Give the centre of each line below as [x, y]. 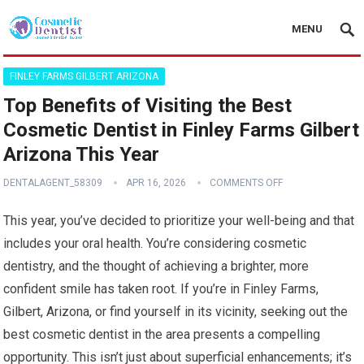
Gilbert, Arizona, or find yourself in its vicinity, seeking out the [176, 312]
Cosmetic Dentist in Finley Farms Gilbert [182, 130]
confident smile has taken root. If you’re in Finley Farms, [161, 289]
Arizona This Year [82, 154]
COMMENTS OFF [247, 183]
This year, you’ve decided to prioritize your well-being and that [179, 221]
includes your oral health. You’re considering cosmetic [155, 243]
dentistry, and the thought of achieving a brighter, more [156, 266]
